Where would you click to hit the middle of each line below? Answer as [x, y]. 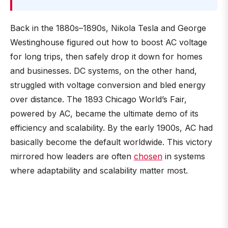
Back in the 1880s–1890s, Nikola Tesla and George [108, 28]
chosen [148, 156]
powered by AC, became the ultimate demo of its [104, 113]
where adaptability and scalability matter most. [99, 170]
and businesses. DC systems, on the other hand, [104, 71]
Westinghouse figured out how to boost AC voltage [109, 42]
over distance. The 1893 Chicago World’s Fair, [98, 99]
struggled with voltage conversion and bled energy [108, 85]
